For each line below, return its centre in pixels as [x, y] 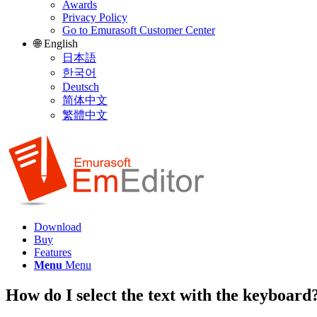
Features [53, 253]
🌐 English [56, 44]
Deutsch [81, 87]
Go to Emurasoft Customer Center [139, 30]
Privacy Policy [95, 17]
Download [58, 227]
